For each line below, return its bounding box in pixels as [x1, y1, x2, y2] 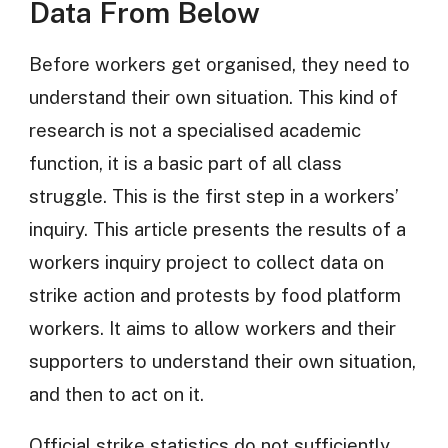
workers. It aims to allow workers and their [28, 316, 396, 339]
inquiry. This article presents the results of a [28, 217, 406, 240]
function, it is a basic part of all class [28, 151, 342, 174]
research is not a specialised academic [28, 118, 361, 141]
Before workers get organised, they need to [28, 52, 410, 75]
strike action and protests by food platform [28, 283, 401, 306]
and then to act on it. [28, 382, 204, 405]
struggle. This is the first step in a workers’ [28, 184, 399, 207]
